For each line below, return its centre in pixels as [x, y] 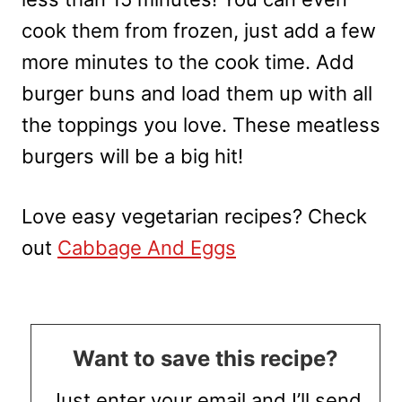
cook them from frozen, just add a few [199, 31]
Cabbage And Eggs [147, 248]
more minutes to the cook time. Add [188, 62]
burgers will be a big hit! [132, 157]
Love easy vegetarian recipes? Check [194, 217]
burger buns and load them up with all [197, 94]
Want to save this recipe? [205, 359]
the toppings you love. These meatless [201, 125]
